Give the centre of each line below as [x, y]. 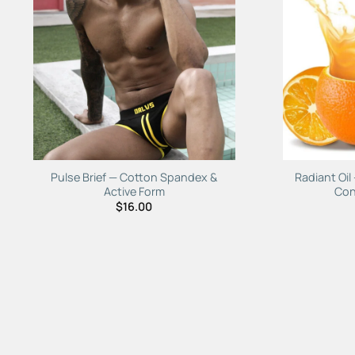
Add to [202, 11]
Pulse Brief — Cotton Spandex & [134, 177]
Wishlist [202, 25]
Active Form [134, 191]
